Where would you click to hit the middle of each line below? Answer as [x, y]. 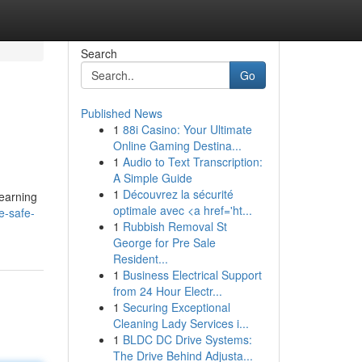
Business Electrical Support [192, 275]
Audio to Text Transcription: [192, 162]
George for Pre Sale [164, 242]
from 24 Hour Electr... [167, 291]
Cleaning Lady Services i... [181, 323]
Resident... [140, 259]
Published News [121, 113]
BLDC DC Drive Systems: [187, 339]
